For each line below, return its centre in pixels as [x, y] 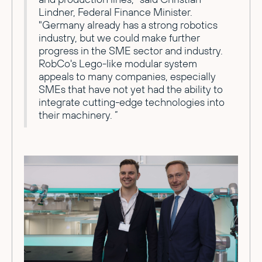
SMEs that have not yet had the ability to [131, 89]
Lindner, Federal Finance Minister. [116, 12]
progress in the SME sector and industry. [131, 51]
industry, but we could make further [119, 38]
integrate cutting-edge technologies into [132, 102]
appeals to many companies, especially [127, 77]
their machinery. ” [78, 115]
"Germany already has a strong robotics [128, 25]
